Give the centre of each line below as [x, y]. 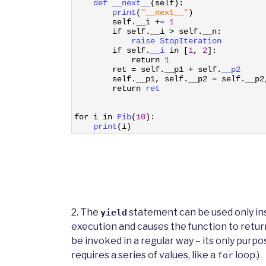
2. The [86, 213]
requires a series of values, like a [144, 255]
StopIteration [191, 41]
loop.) [246, 255]
